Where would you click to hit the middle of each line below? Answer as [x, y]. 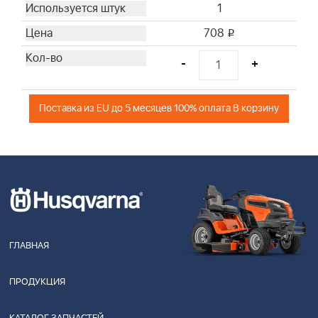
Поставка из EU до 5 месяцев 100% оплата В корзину [159, 109]
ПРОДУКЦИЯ [37, 282]
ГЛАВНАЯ [29, 246]
